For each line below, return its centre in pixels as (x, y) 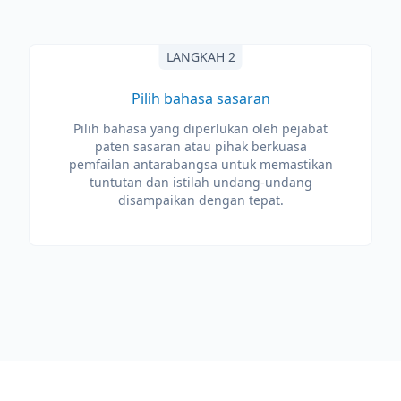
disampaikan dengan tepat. (200, 200)
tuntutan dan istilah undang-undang (200, 182)
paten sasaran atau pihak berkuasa (200, 146)
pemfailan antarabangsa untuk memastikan (200, 164)
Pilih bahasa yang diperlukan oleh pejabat (200, 128)
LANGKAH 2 (200, 57)
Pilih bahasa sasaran (200, 98)
